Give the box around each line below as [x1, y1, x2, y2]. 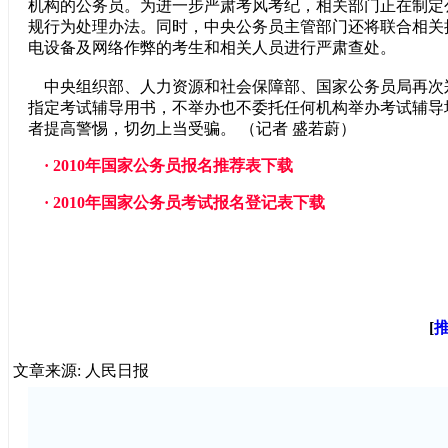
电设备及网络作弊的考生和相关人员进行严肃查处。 [28, 39, 396, 56]
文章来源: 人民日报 [12, 362, 149, 379]
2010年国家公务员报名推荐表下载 [53, 157, 293, 174]
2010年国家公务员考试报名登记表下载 [53, 194, 325, 211]
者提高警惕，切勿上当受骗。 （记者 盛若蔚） [28, 120, 356, 137]
